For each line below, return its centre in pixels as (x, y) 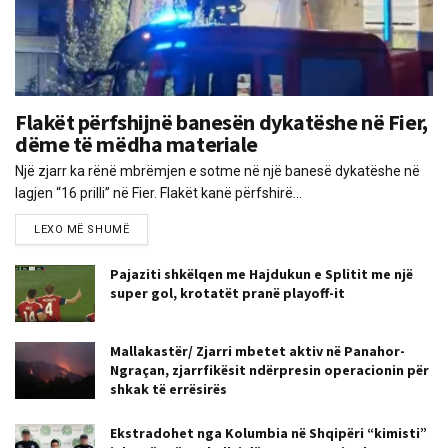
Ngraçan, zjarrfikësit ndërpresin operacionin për (269, 369)
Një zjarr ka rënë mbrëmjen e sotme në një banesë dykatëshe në (217, 170)
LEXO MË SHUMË (82, 229)
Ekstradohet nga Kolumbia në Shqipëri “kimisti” (268, 432)
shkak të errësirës (168, 388)
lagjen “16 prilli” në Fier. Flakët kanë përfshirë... (158, 192)
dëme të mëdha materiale (136, 143)
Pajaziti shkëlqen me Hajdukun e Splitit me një (261, 273)
